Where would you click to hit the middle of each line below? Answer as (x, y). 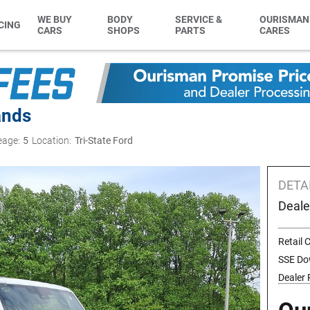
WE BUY (55, 19)
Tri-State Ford (104, 140)
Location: (52, 140)
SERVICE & (198, 19)
